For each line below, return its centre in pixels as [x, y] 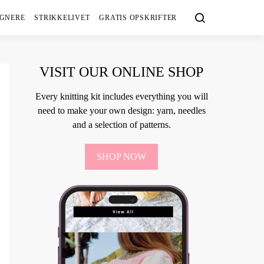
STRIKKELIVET [62, 18]
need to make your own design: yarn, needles [121, 110]
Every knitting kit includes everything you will [121, 96]
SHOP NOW [121, 156]
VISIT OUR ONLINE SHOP [121, 72]
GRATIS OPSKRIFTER [138, 18]
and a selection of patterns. [121, 125]
